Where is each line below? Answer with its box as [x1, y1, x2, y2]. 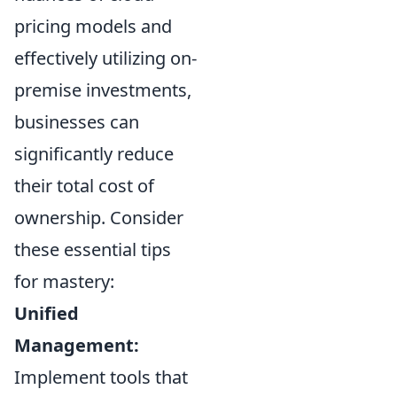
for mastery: [14, 269, 114, 293]
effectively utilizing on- [14, 46, 197, 70]
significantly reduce [14, 142, 174, 166]
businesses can [14, 110, 139, 134]
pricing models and [14, 14, 172, 38]
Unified [14, 301, 79, 325]
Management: [14, 333, 139, 357]
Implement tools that [14, 365, 188, 389]
